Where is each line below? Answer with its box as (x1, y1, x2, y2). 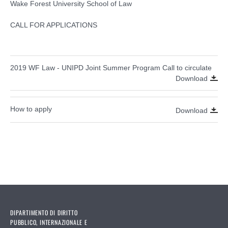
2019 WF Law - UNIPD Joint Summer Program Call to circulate (10, 64, 212, 72)
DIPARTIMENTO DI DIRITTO (10, 208, 78, 217)
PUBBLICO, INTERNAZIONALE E (10, 218, 88, 227)
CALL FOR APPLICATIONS (10, 20, 97, 29)
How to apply (10, 105, 52, 113)
